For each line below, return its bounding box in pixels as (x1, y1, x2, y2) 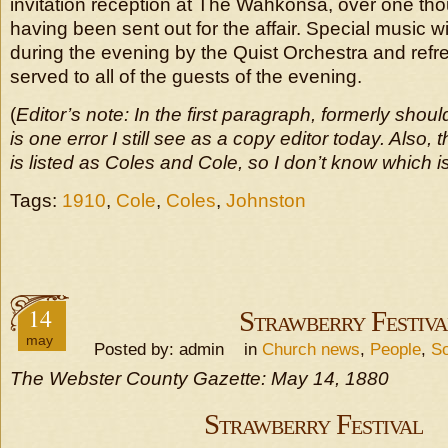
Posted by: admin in (79, 339, 262, 359)
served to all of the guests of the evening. (10, 66, 362, 87)
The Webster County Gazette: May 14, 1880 (10, 368, 389, 389)
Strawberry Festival (204, 408, 423, 440)
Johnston (226, 190, 306, 211)
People (370, 339, 421, 359)
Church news (262, 339, 360, 359)
